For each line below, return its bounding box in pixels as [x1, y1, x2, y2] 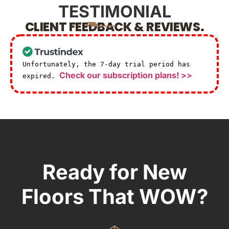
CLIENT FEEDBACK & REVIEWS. [25, 18, 204, 36]
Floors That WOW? [21, 184, 208, 210]
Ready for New [42, 159, 187, 185]
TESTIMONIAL [58, 2, 171, 22]
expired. [22, 72, 59, 80]
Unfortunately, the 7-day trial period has [22, 60, 190, 68]
